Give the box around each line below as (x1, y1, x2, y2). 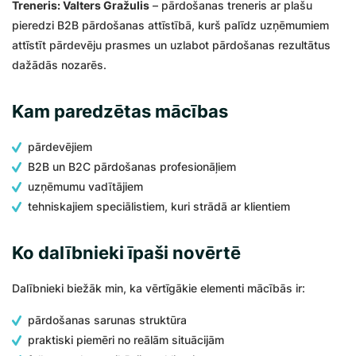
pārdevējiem (28, 140, 92, 153)
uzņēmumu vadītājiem (28, 180, 143, 193)
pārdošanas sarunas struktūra (28, 313, 187, 327)
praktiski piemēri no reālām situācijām (28, 333, 224, 346)
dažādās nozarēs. (12, 58, 106, 72)
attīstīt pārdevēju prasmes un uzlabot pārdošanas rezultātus (12, 38, 331, 52)
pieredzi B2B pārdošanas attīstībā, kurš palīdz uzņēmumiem (12, 18, 329, 32)
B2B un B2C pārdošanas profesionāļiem (28, 160, 236, 173)
